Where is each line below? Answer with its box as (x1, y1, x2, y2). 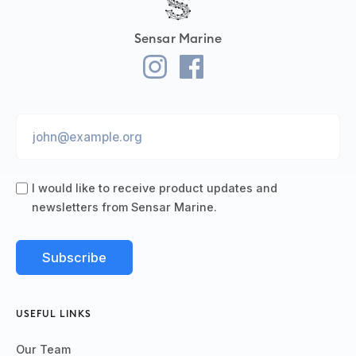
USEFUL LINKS (16, 308, 91, 320)
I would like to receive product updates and (32, 181, 277, 195)
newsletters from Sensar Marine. (32, 200, 220, 215)
